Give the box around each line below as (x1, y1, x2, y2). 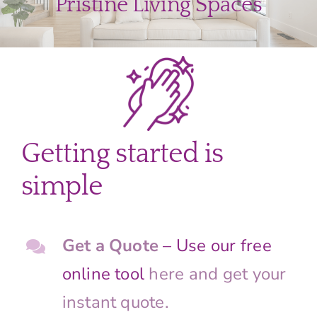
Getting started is (21, 139, 224, 170)
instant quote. (62, 291, 168, 314)
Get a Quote (62, 234, 159, 258)
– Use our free (163, 234, 272, 258)
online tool (62, 263, 149, 286)
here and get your (149, 263, 287, 286)
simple (21, 171, 103, 202)
